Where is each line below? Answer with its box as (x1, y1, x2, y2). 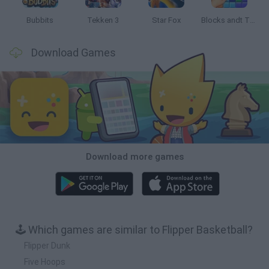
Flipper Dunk (24, 240, 70, 250)
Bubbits (26, 16, 53, 25)
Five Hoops (24, 256, 65, 267)
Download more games (85, 151, 184, 162)
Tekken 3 (87, 16, 119, 25)
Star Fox (151, 16, 181, 25)
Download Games (31, 46, 116, 59)
